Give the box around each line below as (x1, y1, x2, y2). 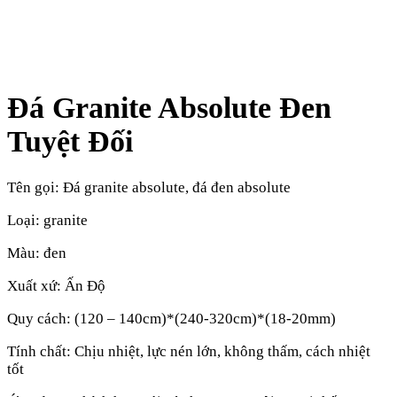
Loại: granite (7, 211, 88, 229)
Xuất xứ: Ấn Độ (7, 276, 105, 294)
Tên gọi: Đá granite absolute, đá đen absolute (7, 178, 291, 196)
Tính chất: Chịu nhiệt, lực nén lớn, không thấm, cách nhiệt (7, 342, 370, 360)
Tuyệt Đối (7, 124, 133, 158)
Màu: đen (7, 244, 66, 261)
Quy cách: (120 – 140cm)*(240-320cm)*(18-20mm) (7, 309, 336, 327)
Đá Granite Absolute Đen (7, 90, 331, 124)
